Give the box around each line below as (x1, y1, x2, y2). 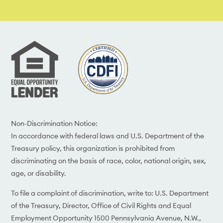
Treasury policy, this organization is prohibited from (11, 143, 175, 153)
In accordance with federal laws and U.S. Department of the (11, 131, 205, 140)
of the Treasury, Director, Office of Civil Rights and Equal (11, 201, 192, 210)
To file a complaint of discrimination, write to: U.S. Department (11, 188, 209, 198)
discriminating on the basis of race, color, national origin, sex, (11, 156, 207, 165)
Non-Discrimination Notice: (11, 118, 98, 128)
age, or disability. (11, 168, 67, 178)
